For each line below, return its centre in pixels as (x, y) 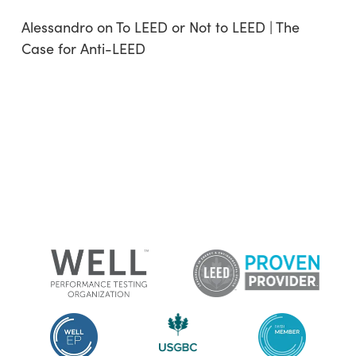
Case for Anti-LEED (83, 48)
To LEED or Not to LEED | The (207, 27)
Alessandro (57, 27)
